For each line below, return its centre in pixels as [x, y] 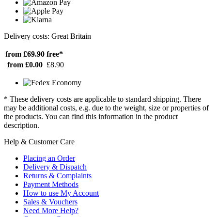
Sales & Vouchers [50, 201]
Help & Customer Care [39, 141]
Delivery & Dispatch [55, 167]
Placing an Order [49, 158]
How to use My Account [61, 193]
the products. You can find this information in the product [91, 116]
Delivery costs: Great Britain [47, 36]
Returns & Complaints [57, 175]
